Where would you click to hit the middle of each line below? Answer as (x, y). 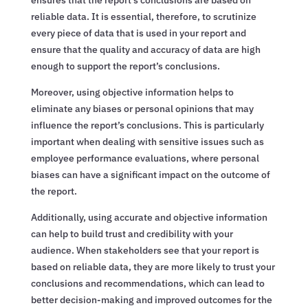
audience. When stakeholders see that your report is (145, 250)
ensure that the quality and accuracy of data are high (145, 49)
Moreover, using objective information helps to (132, 92)
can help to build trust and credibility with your (132, 233)
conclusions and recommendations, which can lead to (147, 283)
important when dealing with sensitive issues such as (147, 141)
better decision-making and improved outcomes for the (151, 299)
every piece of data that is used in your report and (138, 33)
